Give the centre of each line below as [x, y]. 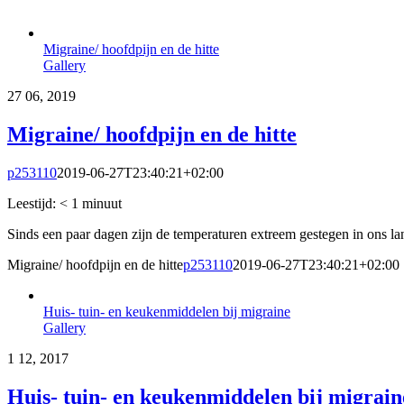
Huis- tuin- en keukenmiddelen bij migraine [167, 311]
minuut [102, 203]
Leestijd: [33, 203]
